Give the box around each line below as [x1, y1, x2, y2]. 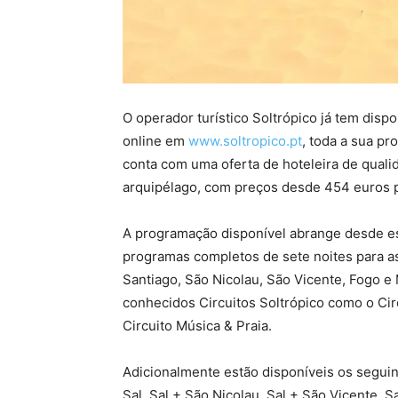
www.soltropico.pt [188, 132, 302, 149]
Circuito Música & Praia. [123, 317, 272, 334]
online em [123, 132, 188, 149]
